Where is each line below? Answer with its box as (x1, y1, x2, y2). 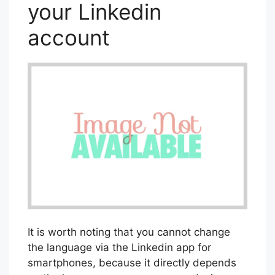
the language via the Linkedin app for (28, 241, 211, 254)
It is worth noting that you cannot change (28, 226, 230, 239)
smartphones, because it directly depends (28, 257, 236, 269)
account (28, 25, 110, 51)
